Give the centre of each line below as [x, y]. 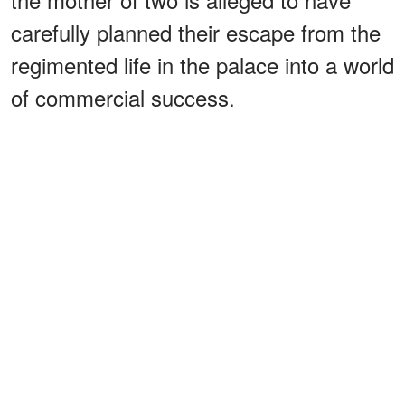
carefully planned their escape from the [196, 32]
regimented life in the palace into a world [202, 64]
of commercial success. [123, 97]
